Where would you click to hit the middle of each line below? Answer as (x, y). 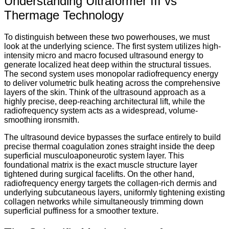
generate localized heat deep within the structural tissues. (108, 64)
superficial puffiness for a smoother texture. (81, 211)
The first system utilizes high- (168, 46)
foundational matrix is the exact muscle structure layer (101, 165)
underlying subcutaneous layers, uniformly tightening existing (114, 192)
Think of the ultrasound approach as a (136, 92)
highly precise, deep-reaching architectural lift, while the (105, 101)
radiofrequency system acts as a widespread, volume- (101, 110)
